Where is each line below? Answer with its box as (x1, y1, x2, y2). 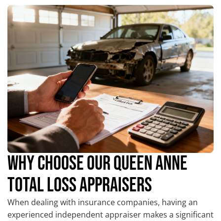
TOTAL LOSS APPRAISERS (7, 174, 152, 198)
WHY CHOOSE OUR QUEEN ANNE (7, 152, 187, 176)
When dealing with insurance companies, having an (7, 197, 198, 208)
